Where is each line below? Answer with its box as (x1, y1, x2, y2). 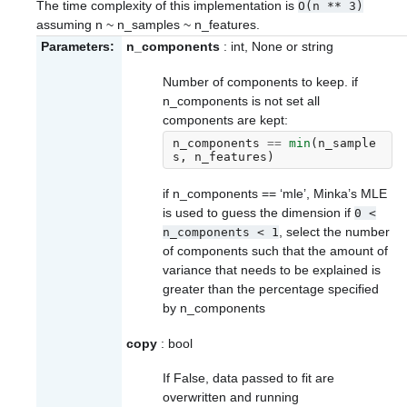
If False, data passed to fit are (163, 370, 334, 385)
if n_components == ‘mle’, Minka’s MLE (163, 186, 387, 202)
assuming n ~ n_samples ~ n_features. (36, 16, 260, 32)
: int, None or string (220, 39, 333, 55)
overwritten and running (163, 389, 299, 404)
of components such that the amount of (163, 243, 388, 259)
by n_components (163, 301, 265, 316)
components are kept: (163, 112, 288, 127)
